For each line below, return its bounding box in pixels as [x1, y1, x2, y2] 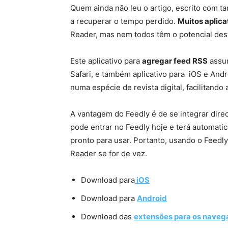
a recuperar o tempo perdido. [70, 16, 178, 26]
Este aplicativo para [70, 56, 142, 66]
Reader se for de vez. [70, 149, 147, 159]
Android [137, 193, 167, 204]
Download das [81, 212, 134, 222]
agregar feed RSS [142, 56, 208, 66]
